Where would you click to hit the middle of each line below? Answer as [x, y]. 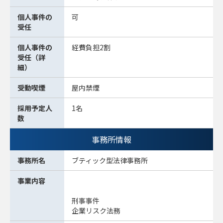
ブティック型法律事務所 [110, 161]
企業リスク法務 [96, 211]
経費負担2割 [91, 48]
